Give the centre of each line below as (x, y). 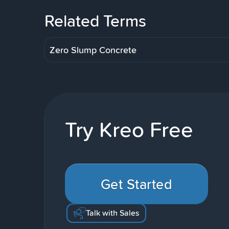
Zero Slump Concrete (93, 50)
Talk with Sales (112, 213)
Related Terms (95, 20)
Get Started (136, 184)
